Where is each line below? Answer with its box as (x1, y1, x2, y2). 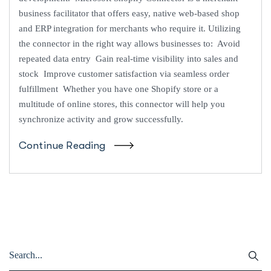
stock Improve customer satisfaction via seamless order (19, 69, 229, 79)
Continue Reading (19, 140, 106, 152)
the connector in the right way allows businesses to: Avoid (19, 39, 240, 49)
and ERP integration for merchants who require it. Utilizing (19, 24, 241, 34)
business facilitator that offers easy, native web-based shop (19, 8, 240, 19)
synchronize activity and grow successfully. (19, 114, 186, 125)
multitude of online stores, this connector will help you (19, 99, 225, 109)
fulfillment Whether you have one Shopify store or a (19, 84, 218, 94)
